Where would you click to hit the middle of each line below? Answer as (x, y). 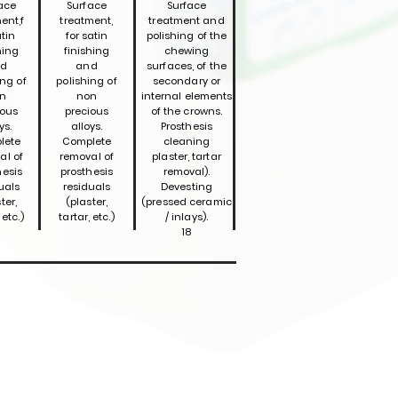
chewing (187, 51)
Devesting (187, 187)
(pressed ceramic (187, 202)
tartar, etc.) (87, 217)
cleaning (187, 141)
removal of (87, 156)
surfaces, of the (187, 66)
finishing (87, 51)
